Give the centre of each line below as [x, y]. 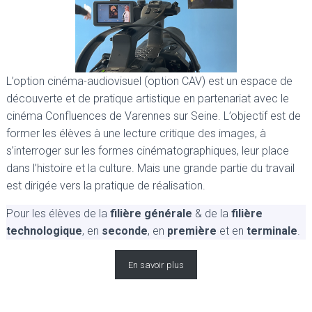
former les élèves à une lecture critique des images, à [136, 133]
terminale [272, 231]
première [192, 231]
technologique [44, 231]
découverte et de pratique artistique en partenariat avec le [148, 98]
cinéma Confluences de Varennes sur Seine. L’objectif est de [154, 116]
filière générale [151, 213]
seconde [125, 231]
